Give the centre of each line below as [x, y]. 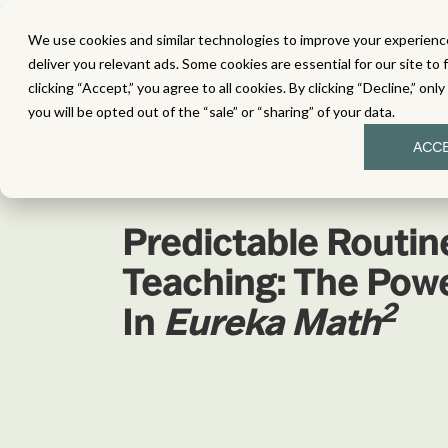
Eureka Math [271, 321]
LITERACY [329, 50]
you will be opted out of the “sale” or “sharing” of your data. [211, 111]
